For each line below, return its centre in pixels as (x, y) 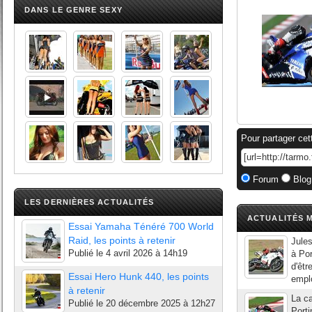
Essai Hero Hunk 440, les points (139, 276)
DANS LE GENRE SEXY (73, 10)
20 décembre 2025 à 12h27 (161, 303)
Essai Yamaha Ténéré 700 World (141, 226)
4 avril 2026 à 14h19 (147, 253)
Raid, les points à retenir (122, 240)
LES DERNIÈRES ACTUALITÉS (89, 202)
